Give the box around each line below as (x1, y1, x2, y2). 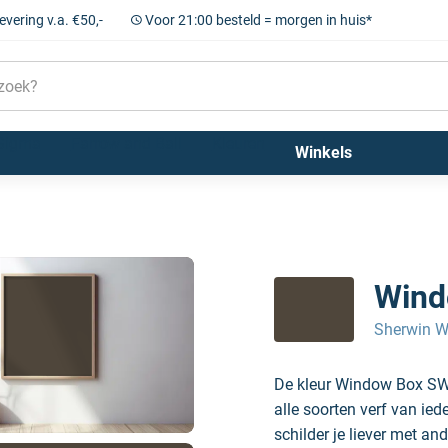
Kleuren (211, 134, 265, 153)
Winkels (294, 143, 352, 162)
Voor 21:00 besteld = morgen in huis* (144, 12, 372, 28)
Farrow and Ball (70, 134, 182, 153)
